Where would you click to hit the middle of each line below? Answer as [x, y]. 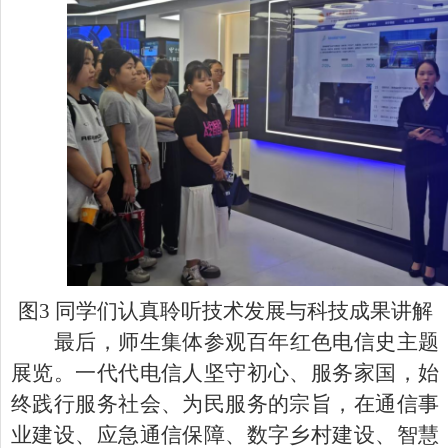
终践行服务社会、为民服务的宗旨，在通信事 [225, 404]
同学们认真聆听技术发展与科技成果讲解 [243, 311]
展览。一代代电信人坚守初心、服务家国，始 [225, 373]
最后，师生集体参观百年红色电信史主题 [246, 342]
